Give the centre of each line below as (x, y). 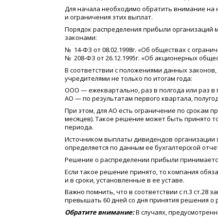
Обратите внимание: (100, 212)
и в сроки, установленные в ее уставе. (125, 180)
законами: (81, 37)
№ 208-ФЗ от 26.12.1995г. (102, 58)
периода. (79, 127)
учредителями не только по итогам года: (128, 78)
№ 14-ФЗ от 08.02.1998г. (100, 49)
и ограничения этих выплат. (109, 17)
